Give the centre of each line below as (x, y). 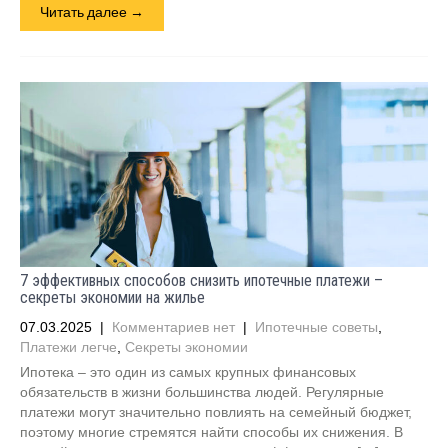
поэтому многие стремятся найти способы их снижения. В (211, 432)
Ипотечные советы (316, 327)
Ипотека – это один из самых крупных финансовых (188, 372)
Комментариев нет (173, 327)
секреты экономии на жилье (112, 297)
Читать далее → (92, 11)
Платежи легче (68, 347)
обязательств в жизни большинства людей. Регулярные (202, 392)
